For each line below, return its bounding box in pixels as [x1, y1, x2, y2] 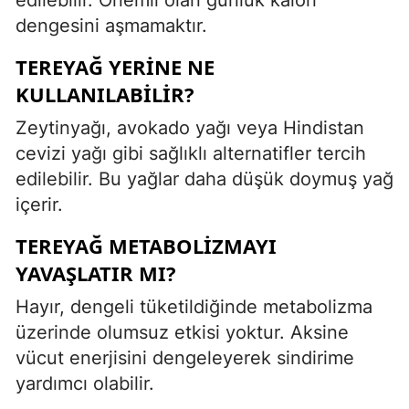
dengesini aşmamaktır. [16, 14, 207, 37]
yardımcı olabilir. [16, 372, 154, 394]
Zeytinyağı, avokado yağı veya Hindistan [16, 116, 364, 139]
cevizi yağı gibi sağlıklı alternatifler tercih [16, 142, 366, 164]
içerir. [16, 193, 63, 215]
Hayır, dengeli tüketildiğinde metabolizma [16, 295, 372, 318]
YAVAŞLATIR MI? [16, 258, 176, 287]
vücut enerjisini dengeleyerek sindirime [16, 346, 354, 369]
